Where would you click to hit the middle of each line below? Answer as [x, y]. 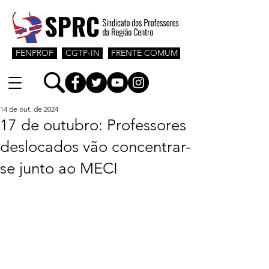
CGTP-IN [82, 53]
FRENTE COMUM [144, 53]
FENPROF [35, 53]
